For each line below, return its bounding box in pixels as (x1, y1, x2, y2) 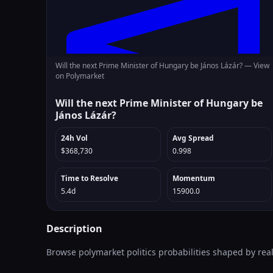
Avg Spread (172, 133, 214, 143)
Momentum (172, 173, 215, 183)
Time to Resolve (61, 173, 118, 183)
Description (46, 222, 102, 235)
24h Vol (61, 133, 88, 143)
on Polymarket (55, 71, 104, 81)
